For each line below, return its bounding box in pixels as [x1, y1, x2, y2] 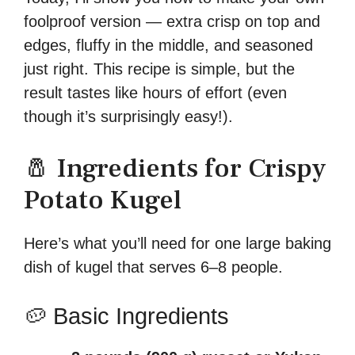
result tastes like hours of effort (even [24, 83, 287, 101]
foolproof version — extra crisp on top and [24, 12, 320, 30]
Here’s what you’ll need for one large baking [24, 234, 331, 252]
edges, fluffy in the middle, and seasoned [24, 36, 313, 54]
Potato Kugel [24, 181, 181, 217]
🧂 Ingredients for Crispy [24, 150, 326, 185]
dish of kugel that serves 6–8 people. [24, 258, 283, 276]
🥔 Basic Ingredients [24, 303, 229, 329]
